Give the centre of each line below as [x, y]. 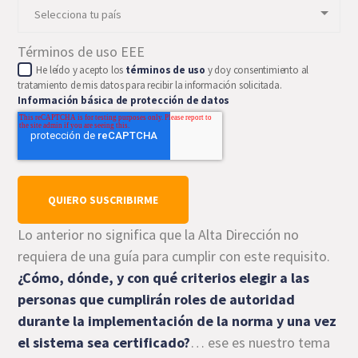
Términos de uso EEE [82, 52]
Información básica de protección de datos [124, 100]
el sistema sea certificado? [104, 342]
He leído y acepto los [81, 70]
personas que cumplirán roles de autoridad [157, 299]
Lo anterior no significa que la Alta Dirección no [159, 235]
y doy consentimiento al [257, 70]
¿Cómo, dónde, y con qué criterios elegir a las [164, 278]
